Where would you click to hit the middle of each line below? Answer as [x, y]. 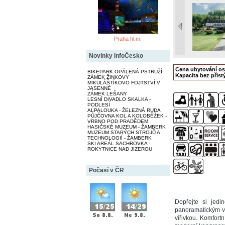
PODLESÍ [98, 104]
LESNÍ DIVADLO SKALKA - [119, 99]
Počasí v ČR [106, 170]
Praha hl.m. [128, 38]
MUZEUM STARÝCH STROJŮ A [123, 132]
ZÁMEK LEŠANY [107, 93]
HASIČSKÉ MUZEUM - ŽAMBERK [126, 127]
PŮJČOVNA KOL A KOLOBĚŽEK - [127, 116]
